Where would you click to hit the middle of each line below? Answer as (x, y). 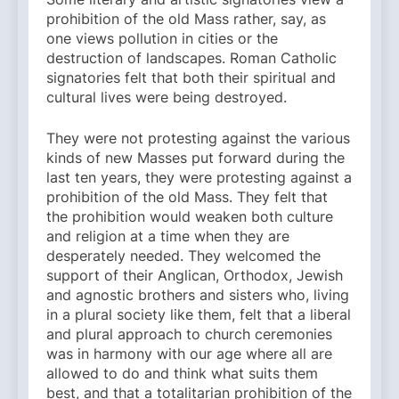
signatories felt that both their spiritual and (191, 78)
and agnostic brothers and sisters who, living (198, 295)
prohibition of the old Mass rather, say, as (186, 19)
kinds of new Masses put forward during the (195, 158)
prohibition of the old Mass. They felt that (187, 197)
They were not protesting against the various (198, 138)
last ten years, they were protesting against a (199, 178)
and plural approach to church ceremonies (189, 334)
